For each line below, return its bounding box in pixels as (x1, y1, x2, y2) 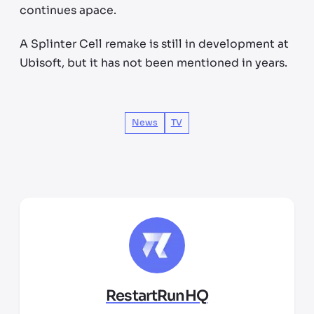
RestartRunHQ (106, 286, 208, 305)
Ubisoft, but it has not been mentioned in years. (20, 56, 287, 71)
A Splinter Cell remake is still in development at (20, 37, 289, 52)
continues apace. (20, 4, 116, 18)
